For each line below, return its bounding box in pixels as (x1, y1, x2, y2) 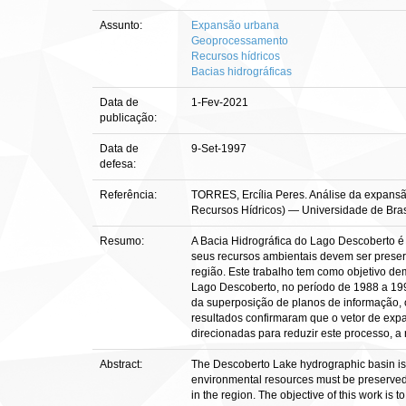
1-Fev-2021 (191, 96, 248, 109)
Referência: (100, 188, 159, 201)
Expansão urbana (191, 19, 279, 32)
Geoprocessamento (191, 34, 288, 47)
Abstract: (100, 358, 145, 371)
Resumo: (100, 235, 147, 247)
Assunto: (100, 19, 145, 32)
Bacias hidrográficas (191, 65, 292, 78)
